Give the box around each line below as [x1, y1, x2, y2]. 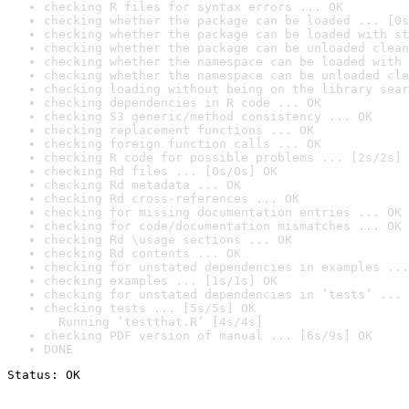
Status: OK [7, 368, 80, 382]
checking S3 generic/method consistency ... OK [44, 110, 372, 123]
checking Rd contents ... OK [44, 246, 241, 260]
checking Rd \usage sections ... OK [44, 233, 292, 246]
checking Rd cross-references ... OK [44, 192, 299, 205]
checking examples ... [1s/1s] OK [44, 274, 278, 288]
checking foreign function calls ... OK [44, 137, 321, 151]
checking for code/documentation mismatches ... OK [44, 219, 402, 233]
